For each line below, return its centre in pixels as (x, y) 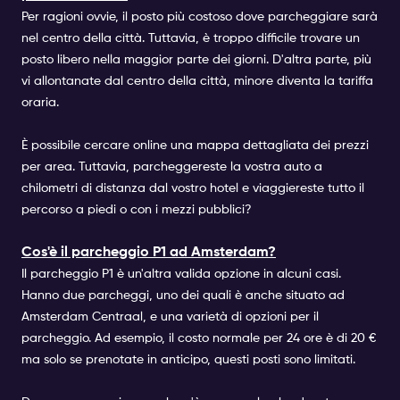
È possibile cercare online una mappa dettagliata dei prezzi (195, 146)
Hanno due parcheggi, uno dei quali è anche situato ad (183, 296)
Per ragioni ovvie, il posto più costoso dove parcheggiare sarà (200, 17)
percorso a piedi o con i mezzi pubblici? (138, 210)
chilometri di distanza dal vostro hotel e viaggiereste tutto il (193, 188)
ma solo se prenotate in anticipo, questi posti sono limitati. (188, 360)
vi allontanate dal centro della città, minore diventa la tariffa (197, 81)
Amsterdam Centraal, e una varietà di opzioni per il (170, 317)
